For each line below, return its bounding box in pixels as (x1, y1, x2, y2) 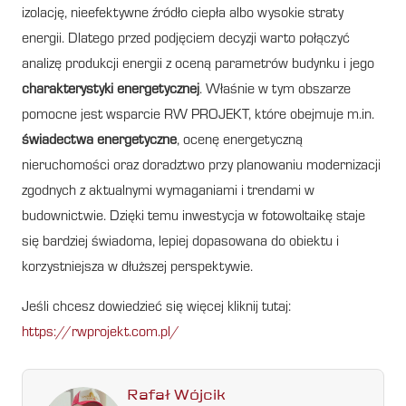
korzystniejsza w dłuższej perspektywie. (22, 260, 253, 275)
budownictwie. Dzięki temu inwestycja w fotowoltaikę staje (22, 209, 365, 225)
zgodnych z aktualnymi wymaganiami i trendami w (22, 184, 314, 199)
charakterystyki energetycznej (22, 82, 199, 98)
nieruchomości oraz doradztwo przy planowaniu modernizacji (22, 159, 381, 174)
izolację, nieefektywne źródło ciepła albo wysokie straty (22, 6, 343, 22)
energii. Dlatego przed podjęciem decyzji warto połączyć (22, 32, 350, 47)
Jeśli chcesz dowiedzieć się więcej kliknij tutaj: (22, 300, 291, 315)
